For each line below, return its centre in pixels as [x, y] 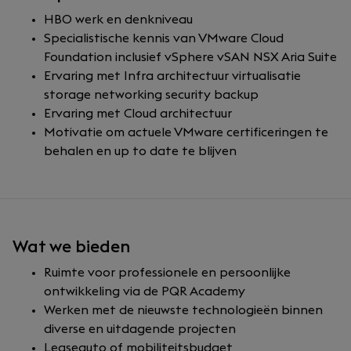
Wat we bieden [71, 247]
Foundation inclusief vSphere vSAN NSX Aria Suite [190, 57]
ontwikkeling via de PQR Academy [145, 291]
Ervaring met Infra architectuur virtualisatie [172, 76]
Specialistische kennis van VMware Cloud [164, 38]
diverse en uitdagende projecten [140, 329]
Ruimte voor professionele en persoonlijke [167, 273]
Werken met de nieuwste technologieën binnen [183, 310]
